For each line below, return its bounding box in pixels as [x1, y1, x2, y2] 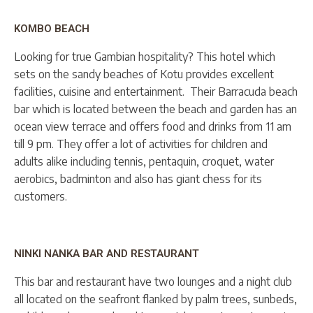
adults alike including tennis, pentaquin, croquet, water [14, 154, 274, 168]
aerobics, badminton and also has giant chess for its [14, 171, 262, 186]
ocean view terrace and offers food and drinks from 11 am [14, 119, 291, 133]
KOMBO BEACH [14, 22, 89, 35]
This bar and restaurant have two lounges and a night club [14, 274, 292, 289]
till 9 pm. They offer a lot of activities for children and [14, 136, 268, 151]
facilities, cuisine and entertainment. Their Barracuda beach [14, 84, 298, 99]
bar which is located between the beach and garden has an [14, 101, 297, 116]
